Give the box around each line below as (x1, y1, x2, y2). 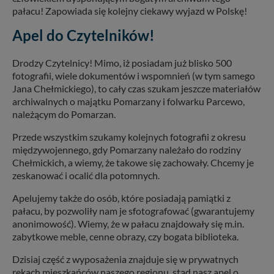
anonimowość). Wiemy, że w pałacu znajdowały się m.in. (12, 217, 244, 229)
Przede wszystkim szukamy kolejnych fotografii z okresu (12, 130, 246, 143)
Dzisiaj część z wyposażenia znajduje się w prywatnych (12, 253, 239, 265)
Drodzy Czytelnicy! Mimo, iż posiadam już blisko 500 (12, 56, 232, 68)
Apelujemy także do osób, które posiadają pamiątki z (12, 191, 231, 204)
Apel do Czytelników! (12, 26, 155, 44)
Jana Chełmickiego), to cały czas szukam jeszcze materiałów (12, 82, 261, 94)
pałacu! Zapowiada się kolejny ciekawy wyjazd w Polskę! (12, 4, 247, 17)
